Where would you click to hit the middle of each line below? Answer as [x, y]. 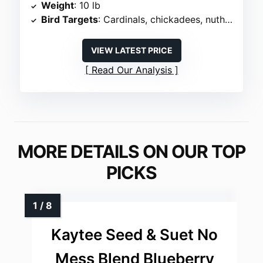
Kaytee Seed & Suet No [134, 235]
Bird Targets [70, 20]
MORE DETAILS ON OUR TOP [131, 152]
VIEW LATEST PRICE [131, 50]
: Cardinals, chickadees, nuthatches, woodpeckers [162, 20]
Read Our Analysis [131, 70]
